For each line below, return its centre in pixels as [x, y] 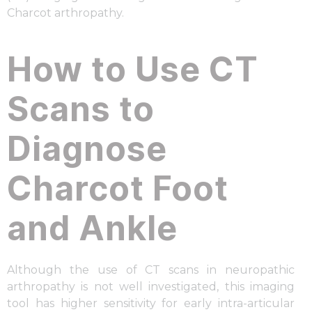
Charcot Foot [118, 189]
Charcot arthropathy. [65, 13]
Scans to [81, 109]
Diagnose [87, 149]
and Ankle [92, 228]
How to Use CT [133, 70]
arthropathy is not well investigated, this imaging [151, 287]
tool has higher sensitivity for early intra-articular [151, 304]
